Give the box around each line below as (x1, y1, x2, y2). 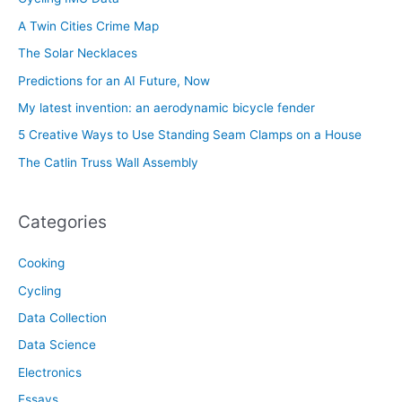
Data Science (18, 337, 96, 353)
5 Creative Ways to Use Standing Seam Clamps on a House (18, 127, 362, 143)
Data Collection (18, 310, 107, 325)
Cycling (18, 283, 61, 298)
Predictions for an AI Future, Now (18, 73, 210, 88)
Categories (18, 211, 107, 233)
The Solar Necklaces (18, 46, 137, 61)
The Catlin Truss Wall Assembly (18, 154, 198, 170)
